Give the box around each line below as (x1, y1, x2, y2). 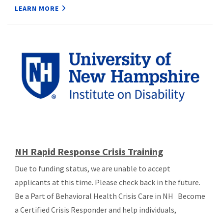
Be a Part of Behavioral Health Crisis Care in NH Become (15, 191, 205, 201)
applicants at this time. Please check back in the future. (15, 177, 200, 188)
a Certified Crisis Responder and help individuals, (15, 205, 176, 215)
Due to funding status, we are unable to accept (15, 164, 170, 174)
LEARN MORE (15, 4, 59, 13)
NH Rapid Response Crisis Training (15, 145, 164, 158)
